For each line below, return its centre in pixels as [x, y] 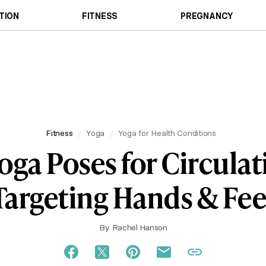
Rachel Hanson [140, 227]
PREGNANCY [207, 16]
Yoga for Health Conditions [167, 133]
